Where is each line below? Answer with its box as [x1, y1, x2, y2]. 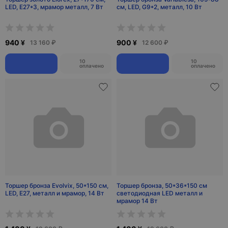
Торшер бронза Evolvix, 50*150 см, [5, 182, 108, 189]
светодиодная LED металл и [117, 189, 203, 197]
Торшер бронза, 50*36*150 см [117, 182, 207, 189]
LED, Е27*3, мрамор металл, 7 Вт [5, 3, 103, 11]
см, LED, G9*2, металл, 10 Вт [117, 3, 202, 11]
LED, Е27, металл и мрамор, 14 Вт [5, 189, 104, 197]
